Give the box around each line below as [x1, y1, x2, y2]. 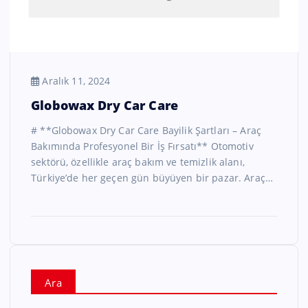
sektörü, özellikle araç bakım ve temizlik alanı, [31, 155, 245, 168]
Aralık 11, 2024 [39, 74, 111, 87]
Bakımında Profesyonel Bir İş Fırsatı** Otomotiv [31, 139, 254, 153]
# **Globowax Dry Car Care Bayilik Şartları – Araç [31, 123, 261, 137]
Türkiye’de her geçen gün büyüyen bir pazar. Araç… [31, 170, 273, 184]
